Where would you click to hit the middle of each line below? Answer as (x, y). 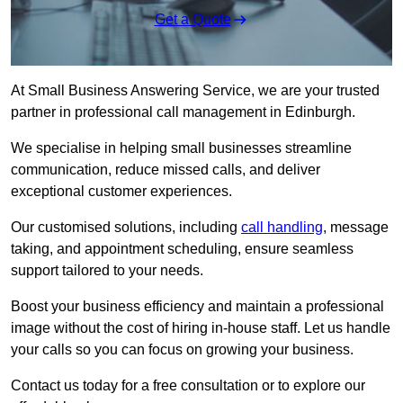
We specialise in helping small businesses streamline (181, 148)
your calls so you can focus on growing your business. (182, 350)
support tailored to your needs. (107, 271)
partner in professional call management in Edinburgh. (183, 112)
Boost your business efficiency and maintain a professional (197, 307)
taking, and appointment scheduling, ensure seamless (182, 249)
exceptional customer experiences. (121, 192)
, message (356, 228)
